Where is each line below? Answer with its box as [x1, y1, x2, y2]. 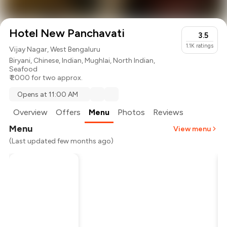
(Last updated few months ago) [9, 137, 114, 146]
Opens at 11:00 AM [17, 90, 79, 99]
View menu [173, 124, 211, 133]
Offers [56, 107, 81, 118]
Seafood [9, 65, 38, 74]
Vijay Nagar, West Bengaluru [9, 45, 101, 54]
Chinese [33, 56, 59, 65]
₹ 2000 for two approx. [9, 73, 83, 83]
